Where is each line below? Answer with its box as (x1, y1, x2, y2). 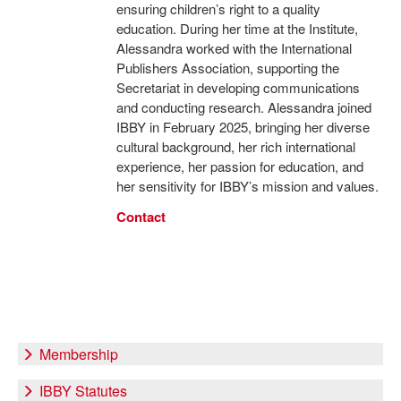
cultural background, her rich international (115, 137, 355, 156)
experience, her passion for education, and (115, 157, 363, 175)
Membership (39, 344, 118, 364)
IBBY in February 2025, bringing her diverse (115, 117, 370, 136)
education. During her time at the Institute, (115, 19, 358, 38)
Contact (115, 207, 166, 226)
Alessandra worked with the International (115, 38, 352, 57)
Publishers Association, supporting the (115, 58, 339, 77)
